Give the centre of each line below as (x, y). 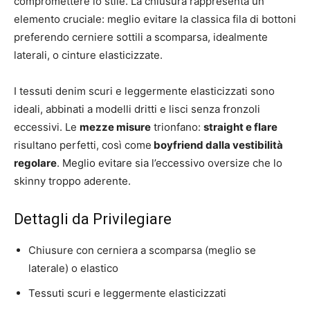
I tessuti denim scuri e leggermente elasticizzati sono (144, 91)
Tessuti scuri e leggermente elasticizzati (127, 293)
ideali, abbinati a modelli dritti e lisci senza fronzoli (137, 109)
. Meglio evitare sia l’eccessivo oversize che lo (170, 163)
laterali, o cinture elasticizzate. (88, 55)
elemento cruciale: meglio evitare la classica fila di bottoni (155, 19)
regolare (35, 163)
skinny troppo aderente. (72, 181)
